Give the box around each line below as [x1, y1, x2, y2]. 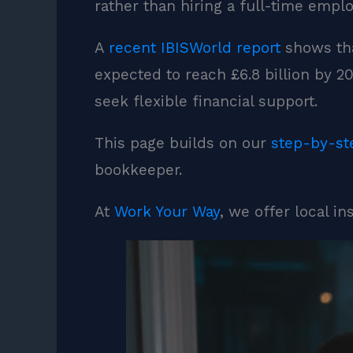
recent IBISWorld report [108, 39, 281, 58]
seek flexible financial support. [94, 92, 318, 111]
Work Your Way [113, 203, 220, 221]
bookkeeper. [94, 161, 182, 180]
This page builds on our [94, 134, 271, 153]
